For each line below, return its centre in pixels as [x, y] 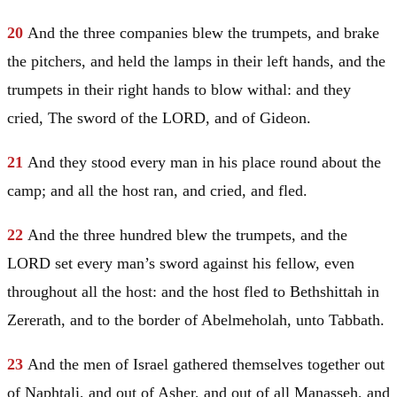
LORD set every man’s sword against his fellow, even [181, 264]
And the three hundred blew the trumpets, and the [187, 235]
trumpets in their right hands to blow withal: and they [179, 90]
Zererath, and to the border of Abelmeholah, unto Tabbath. [196, 320]
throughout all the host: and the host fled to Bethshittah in [193, 292]
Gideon [283, 118]
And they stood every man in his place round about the [204, 163]
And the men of [80, 365]
